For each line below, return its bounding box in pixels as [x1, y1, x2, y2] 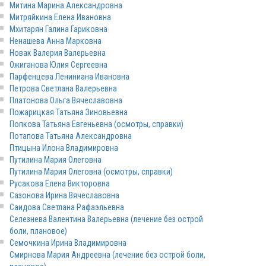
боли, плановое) [9, 226, 67, 236]
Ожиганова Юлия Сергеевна [9, 60, 107, 69]
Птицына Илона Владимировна [9, 143, 118, 153]
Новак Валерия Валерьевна [9, 48, 106, 58]
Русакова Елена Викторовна [9, 179, 110, 188]
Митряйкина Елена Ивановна [9, 12, 111, 22]
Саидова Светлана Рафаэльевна [9, 202, 124, 212]
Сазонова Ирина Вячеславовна [9, 191, 119, 200]
